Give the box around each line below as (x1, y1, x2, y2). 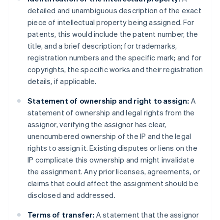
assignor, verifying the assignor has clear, (27, 119, 166, 130)
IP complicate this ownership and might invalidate (27, 155, 194, 165)
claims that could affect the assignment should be (27, 178, 198, 189)
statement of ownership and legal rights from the (27, 108, 195, 118)
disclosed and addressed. (27, 190, 115, 200)
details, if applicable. (27, 76, 97, 86)
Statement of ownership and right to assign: (27, 96, 190, 106)
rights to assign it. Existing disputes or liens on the (27, 143, 197, 153)
